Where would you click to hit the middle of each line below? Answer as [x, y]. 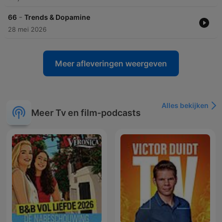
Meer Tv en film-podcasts [86, 112]
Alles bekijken [185, 106]
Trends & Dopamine [57, 17]
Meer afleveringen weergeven [111, 64]
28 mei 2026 [27, 29]
